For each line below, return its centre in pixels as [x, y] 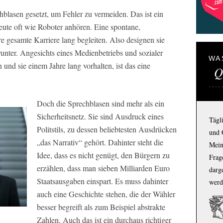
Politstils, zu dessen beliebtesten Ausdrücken [107, 129]
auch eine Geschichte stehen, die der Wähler [106, 194]
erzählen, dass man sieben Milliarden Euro [103, 168]
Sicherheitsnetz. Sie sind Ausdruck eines [100, 116]
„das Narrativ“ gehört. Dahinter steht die [100, 142]
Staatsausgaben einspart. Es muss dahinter [103, 181]
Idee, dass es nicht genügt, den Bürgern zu [103, 155]
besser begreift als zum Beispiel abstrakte [101, 207]
